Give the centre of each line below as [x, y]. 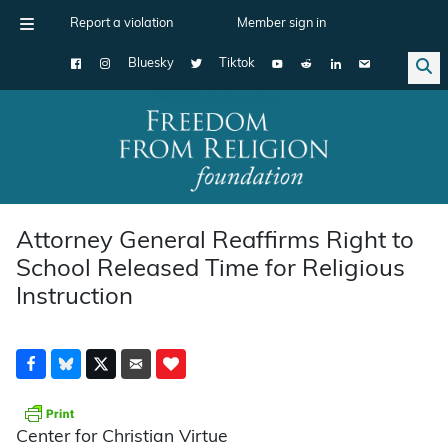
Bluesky [151, 63]
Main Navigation [89, 162]
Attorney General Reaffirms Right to [215, 241]
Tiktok [237, 63]
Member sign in [281, 23]
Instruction [74, 297]
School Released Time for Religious [210, 269]
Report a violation [121, 23]
